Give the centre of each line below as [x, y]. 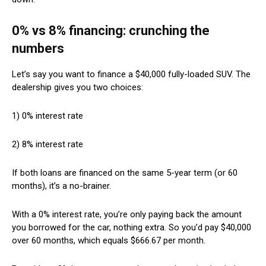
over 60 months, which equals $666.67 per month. [109, 240]
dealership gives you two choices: [77, 87]
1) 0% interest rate [47, 115]
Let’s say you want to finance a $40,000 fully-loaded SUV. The [131, 74]
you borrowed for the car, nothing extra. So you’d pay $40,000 [132, 227]
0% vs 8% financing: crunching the [111, 30]
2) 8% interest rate [47, 144]
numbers [38, 48]
